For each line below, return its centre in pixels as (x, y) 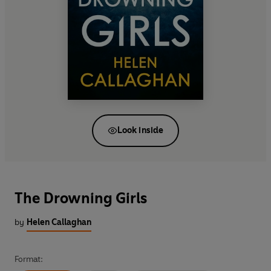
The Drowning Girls (81, 198)
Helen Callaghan (59, 222)
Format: (29, 259)
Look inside (140, 130)
